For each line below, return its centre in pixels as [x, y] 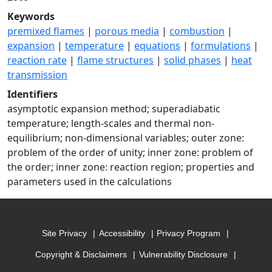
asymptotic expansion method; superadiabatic [114, 109]
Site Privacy [65, 233]
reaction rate [37, 60]
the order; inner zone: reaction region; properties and [131, 167]
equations [157, 46]
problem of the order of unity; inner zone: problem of [130, 152]
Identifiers [32, 94]
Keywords [31, 16]
